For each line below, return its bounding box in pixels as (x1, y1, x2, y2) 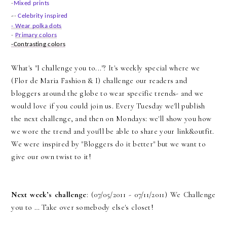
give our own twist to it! (11, 152, 91, 162)
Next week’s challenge (11, 190, 87, 200)
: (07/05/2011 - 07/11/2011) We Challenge (86, 190, 216, 200)
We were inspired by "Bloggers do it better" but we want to (11, 139, 206, 149)
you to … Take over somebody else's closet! (11, 203, 154, 212)
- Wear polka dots (11, 23, 62, 30)
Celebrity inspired (18, 13, 68, 20)
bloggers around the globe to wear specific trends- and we (11, 89, 204, 98)
